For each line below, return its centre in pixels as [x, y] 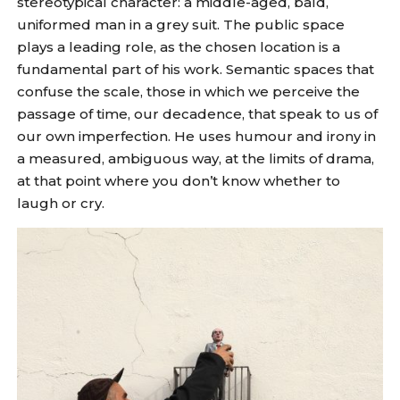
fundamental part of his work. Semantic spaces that [196, 69]
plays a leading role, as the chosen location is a [179, 46]
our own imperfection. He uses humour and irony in [197, 136]
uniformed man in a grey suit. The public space [181, 24]
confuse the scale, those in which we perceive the [189, 91]
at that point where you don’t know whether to [179, 180]
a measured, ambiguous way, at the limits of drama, [196, 158]
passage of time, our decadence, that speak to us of [198, 113]
